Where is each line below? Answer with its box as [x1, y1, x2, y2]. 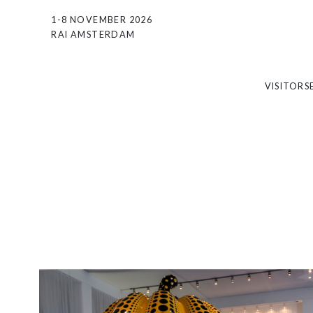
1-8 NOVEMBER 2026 [51, 15, 153, 26]
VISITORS [264, 80, 310, 92]
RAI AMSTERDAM [51, 29, 136, 41]
